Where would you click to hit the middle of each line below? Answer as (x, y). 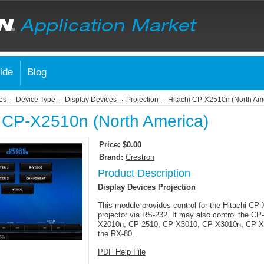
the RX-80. (116, 234)
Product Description (144, 173)
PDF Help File (122, 252)
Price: (110, 145)
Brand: (111, 157)
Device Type (36, 100)
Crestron (140, 157)
